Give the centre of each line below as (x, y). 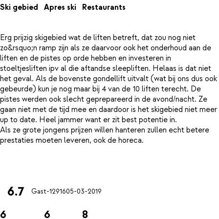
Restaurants (104, 8)
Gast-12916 (49, 192)
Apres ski (60, 8)
